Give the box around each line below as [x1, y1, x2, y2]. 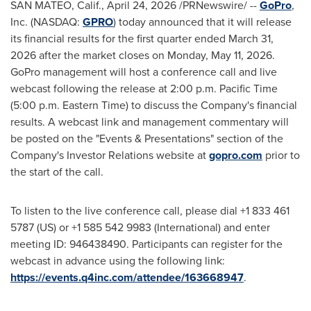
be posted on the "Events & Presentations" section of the [10, 131, 283, 146]
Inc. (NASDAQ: [10, 14, 83, 30]
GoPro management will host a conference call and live [10, 64, 277, 80]
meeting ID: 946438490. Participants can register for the [10, 236, 283, 252]
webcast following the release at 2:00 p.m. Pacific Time [10, 81, 278, 96]
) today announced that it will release [113, 14, 292, 30]
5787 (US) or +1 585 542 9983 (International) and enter [10, 219, 270, 235]
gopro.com [209, 147, 262, 163]
